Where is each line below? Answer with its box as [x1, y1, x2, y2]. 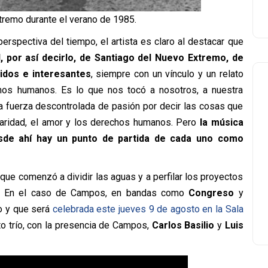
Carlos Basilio [151, 219, 215, 231]
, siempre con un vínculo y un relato [90, 68, 243, 80]
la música [199, 116, 243, 128]
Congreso [188, 187, 234, 199]
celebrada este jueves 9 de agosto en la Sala [52, 203, 243, 215]
